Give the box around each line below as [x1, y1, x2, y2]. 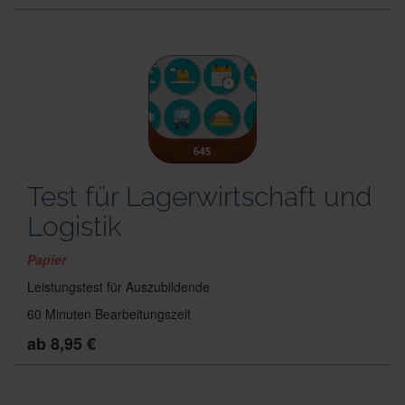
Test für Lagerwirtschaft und [27, 181, 372, 212]
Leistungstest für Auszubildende [27, 278, 210, 296]
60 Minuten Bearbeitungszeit [27, 305, 191, 323]
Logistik [27, 211, 122, 242]
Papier [27, 250, 66, 268]
